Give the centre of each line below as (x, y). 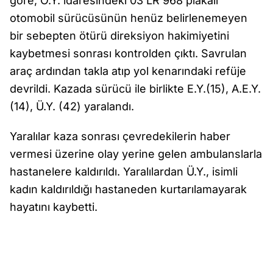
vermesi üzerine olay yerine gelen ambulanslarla (136, 154)
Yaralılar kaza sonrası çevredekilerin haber (120, 136)
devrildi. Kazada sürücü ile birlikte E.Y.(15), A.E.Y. (135, 89)
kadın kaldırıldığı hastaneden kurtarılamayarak (128, 189)
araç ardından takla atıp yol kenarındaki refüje (128, 71)
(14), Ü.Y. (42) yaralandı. (72, 106)
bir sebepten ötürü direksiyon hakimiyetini (119, 36)
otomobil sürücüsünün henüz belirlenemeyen (129, 18)
